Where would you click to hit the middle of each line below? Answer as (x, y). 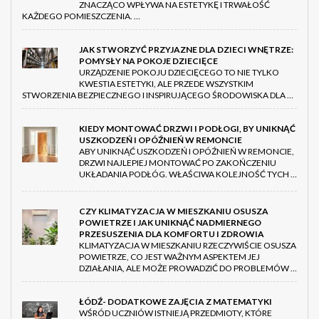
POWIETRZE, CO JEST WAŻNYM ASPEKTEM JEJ (169, 257)
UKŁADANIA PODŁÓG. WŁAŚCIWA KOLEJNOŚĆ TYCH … (188, 174)
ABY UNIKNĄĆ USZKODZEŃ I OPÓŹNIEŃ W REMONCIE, (187, 152)
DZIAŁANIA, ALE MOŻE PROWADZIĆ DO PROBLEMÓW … (188, 268)
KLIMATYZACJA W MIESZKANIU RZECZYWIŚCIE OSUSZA (188, 246)
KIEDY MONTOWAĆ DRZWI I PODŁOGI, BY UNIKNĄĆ (187, 129)
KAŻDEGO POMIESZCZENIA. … (81, 16)
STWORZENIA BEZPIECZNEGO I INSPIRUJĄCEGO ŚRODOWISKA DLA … (158, 95)
